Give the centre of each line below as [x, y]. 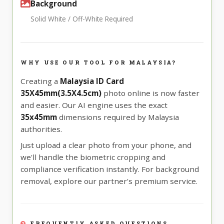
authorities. [41, 129]
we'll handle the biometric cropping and [93, 157]
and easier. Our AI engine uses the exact [94, 105]
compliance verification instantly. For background [110, 169]
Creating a [40, 81]
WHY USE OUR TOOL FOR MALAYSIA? [98, 63]
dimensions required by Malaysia [118, 117]
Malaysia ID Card [92, 81]
